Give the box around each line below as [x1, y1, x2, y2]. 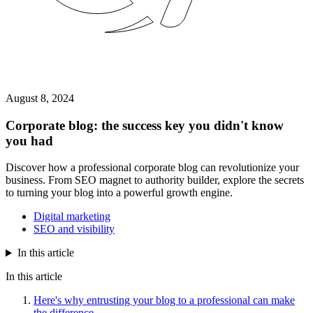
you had [6, 133, 53, 148]
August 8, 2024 [6, 92, 74, 104]
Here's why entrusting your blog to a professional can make [34, 294, 295, 307]
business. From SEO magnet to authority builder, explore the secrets [6, 174, 304, 187]
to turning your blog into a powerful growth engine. [6, 187, 233, 199]
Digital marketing [34, 210, 110, 223]
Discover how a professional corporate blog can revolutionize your [6, 161, 299, 174]
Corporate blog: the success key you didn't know [6, 117, 284, 133]
